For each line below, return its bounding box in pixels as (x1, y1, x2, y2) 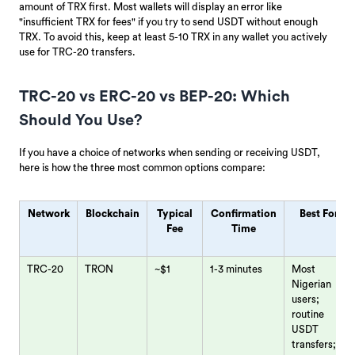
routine (292, 308, 325, 319)
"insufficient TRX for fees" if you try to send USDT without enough (19, 16, 318, 27)
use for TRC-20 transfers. (19, 46, 136, 57)
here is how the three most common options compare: (19, 162, 265, 173)
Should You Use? (19, 112, 143, 128)
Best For (299, 208, 338, 219)
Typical (157, 208, 193, 219)
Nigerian (292, 278, 332, 289)
